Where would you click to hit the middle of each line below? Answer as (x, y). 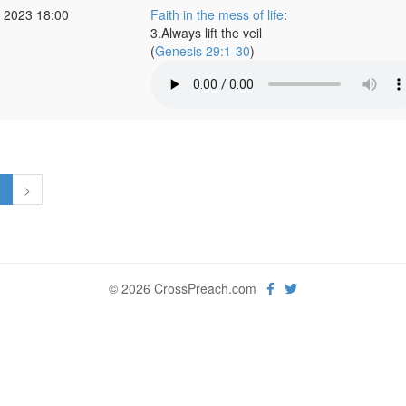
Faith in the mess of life (217, 14)
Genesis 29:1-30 (202, 51)
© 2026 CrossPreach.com (188, 288)
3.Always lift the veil (206, 33)
